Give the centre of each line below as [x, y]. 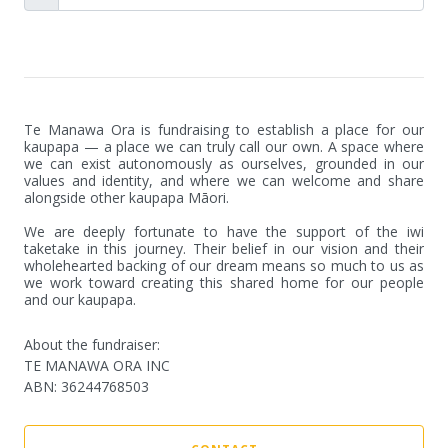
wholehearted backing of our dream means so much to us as [224, 265]
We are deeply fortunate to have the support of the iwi [224, 231]
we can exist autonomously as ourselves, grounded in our [224, 163]
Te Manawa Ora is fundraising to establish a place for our [224, 129]
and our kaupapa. [80, 299]
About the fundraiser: [92, 344]
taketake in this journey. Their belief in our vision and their [224, 248]
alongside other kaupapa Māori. [126, 197]
